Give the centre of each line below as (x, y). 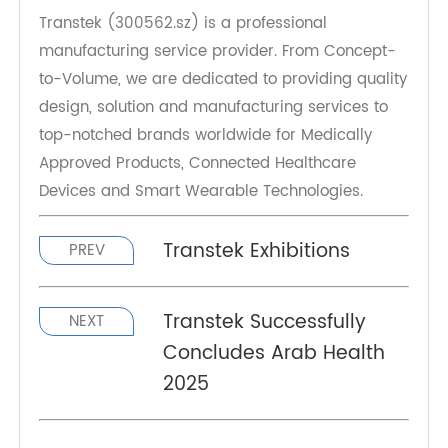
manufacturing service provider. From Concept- (229, 125)
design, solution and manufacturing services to (225, 183)
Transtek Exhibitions (269, 336)
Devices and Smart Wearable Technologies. (212, 272)
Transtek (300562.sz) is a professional (193, 95)
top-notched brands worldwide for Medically (216, 213)
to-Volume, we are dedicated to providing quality (235, 154)
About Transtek (117, 55)
